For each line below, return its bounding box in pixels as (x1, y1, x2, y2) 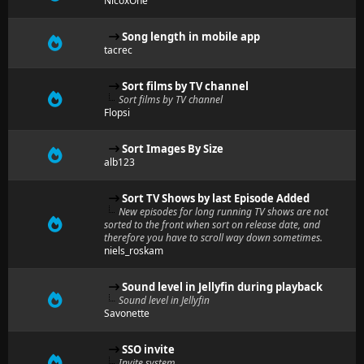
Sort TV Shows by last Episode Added (122, 191, 310, 206)
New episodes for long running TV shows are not (119, 205, 328, 219)
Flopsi (104, 106, 130, 119)
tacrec (104, 43, 132, 57)
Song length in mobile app (122, 29, 260, 44)
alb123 (104, 155, 135, 169)
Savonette (104, 306, 149, 320)
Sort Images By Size (122, 141, 223, 156)
